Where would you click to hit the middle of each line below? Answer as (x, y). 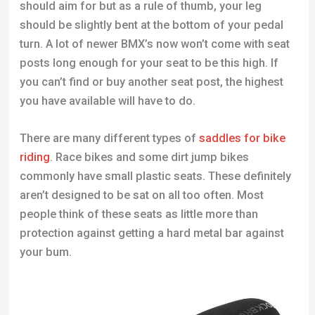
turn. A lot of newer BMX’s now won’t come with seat (154, 44)
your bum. (45, 252)
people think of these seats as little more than (139, 214)
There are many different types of (109, 139)
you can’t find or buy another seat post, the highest (151, 82)
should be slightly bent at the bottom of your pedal (151, 25)
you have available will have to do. (107, 101)
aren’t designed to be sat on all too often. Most (141, 195)
